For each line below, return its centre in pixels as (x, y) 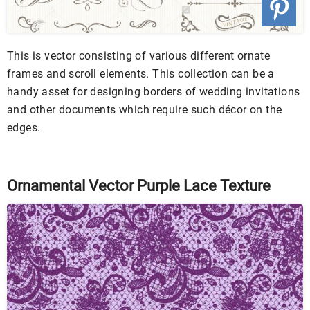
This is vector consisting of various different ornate (139, 56)
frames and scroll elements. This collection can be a (141, 74)
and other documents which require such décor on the (145, 110)
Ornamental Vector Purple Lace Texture (139, 186)
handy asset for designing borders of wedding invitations (154, 92)
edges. (24, 128)
